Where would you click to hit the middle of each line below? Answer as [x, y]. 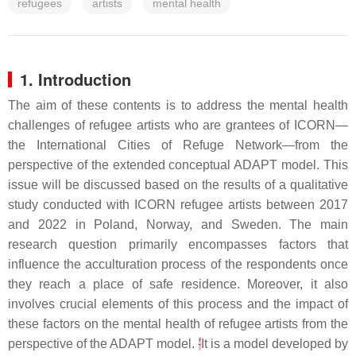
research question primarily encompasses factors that [178, 244]
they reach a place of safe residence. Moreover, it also [178, 284]
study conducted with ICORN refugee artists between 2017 [178, 205]
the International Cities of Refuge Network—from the [178, 145]
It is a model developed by [274, 344]
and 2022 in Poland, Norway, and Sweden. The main [178, 224]
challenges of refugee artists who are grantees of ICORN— [178, 125]
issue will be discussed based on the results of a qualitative [178, 185]
